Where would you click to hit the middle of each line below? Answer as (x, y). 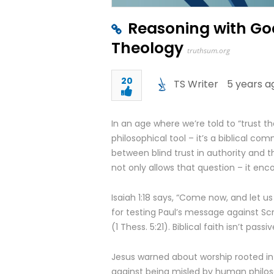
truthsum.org (209, 50)
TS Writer (196, 84)
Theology (147, 48)
